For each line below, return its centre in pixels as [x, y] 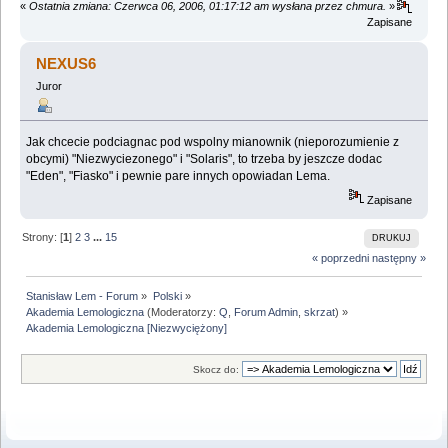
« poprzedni [340, 258]
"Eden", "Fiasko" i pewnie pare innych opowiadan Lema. [178, 175]
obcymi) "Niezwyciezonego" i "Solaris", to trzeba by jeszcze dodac [204, 158]
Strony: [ [43, 236]
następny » [398, 258]
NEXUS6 [66, 63]
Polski [167, 295]
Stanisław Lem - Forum [82, 295]
